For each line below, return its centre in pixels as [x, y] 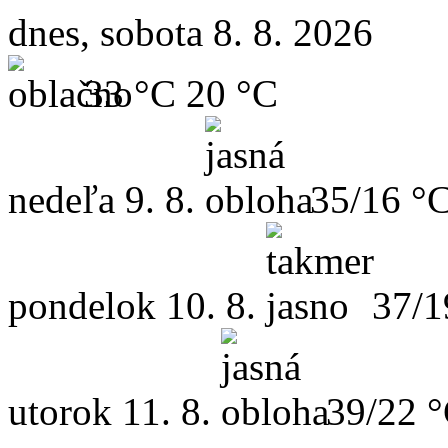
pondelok [82, 305]
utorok [60, 411]
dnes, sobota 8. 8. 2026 [190, 32]
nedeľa [61, 199]
